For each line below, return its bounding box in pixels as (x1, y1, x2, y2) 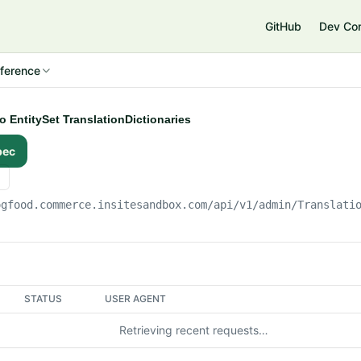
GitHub (265, 19, 301, 33)
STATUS (24, 293, 63, 305)
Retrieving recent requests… (118, 323, 268, 337)
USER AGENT (105, 293, 167, 305)
